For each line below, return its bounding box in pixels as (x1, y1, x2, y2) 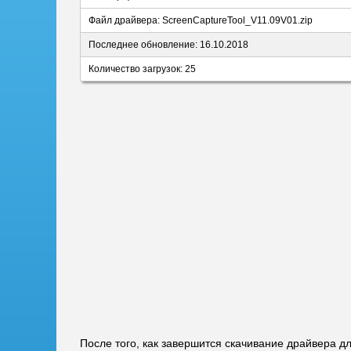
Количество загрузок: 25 (89, 63, 196, 74)
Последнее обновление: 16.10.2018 (89, 39, 248, 50)
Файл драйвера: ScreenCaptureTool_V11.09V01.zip (89, 15, 313, 26)
